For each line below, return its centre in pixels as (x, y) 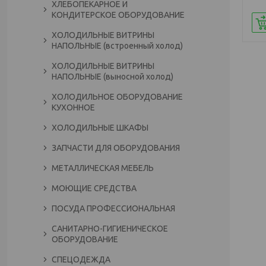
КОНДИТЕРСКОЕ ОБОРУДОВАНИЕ (118, 15)
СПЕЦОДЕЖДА (81, 259)
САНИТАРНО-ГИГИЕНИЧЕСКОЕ (110, 229)
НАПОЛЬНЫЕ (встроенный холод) (117, 46)
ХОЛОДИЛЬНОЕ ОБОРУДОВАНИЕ (117, 97)
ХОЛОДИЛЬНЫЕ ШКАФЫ (100, 128)
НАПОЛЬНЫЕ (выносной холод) (113, 77)
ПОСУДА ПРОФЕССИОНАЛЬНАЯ (113, 208)
